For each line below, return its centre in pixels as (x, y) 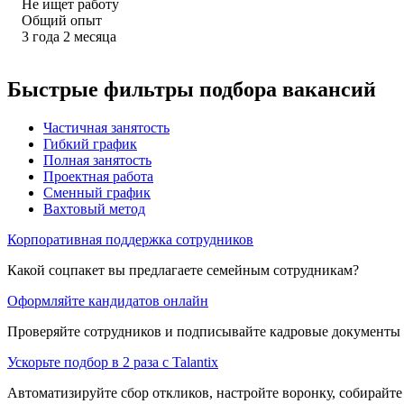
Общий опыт (62, 20)
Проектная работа (98, 176)
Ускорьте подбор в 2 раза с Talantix (113, 362)
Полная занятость (97, 160)
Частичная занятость (106, 127)
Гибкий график (90, 143)
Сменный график (97, 192)
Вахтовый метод (94, 208)
